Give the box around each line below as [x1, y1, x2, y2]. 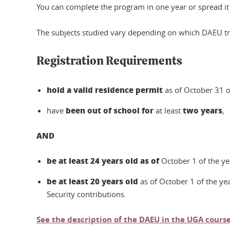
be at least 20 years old [47, 175, 138, 187]
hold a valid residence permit [47, 84, 165, 95]
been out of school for [66, 104, 154, 116]
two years [183, 104, 222, 116]
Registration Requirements [36, 55, 182, 67]
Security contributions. [47, 188, 126, 199]
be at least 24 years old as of [47, 155, 161, 166]
